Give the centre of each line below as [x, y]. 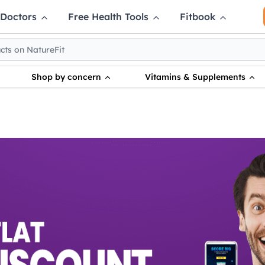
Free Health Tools [110, 17]
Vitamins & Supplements [196, 77]
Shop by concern [67, 77]
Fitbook [199, 17]
